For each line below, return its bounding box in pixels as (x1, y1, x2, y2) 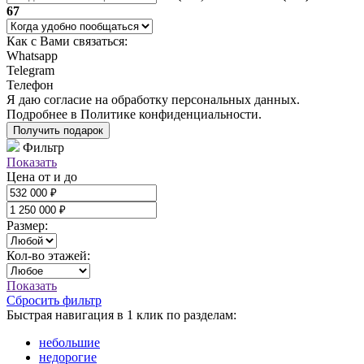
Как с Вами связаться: (6, 33, 128, 48)
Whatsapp (6, 48, 58, 63)
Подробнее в (6, 106, 80, 121)
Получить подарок (13, 123, 103, 136)
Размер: (6, 218, 48, 232)
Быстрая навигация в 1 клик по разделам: (6, 307, 236, 322)
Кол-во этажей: (6, 248, 90, 262)
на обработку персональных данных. (92, 92, 300, 106)
